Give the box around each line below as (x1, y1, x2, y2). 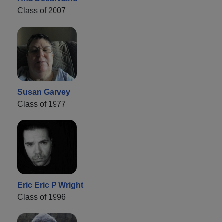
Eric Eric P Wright (17, 180, 83, 189)
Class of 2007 (17, 6, 66, 15)
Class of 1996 (17, 192, 66, 201)
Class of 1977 (17, 99, 66, 108)
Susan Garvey (17, 87, 70, 96)
